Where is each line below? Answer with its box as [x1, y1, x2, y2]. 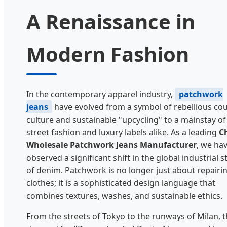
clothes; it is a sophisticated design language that [26, 177, 215, 189]
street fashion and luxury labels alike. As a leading [26, 127, 219, 138]
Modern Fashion [26, 40, 189, 68]
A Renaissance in [26, 8, 195, 36]
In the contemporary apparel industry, [26, 89, 175, 100]
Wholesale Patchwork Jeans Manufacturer [26, 139, 197, 151]
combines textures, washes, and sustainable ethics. [26, 190, 222, 202]
